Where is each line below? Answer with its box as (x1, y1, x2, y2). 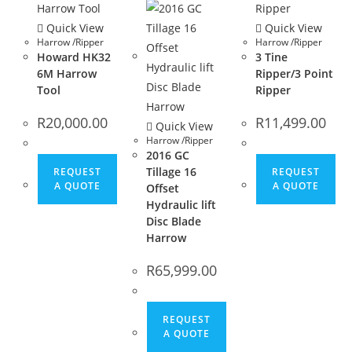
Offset (145, 180, 179, 196)
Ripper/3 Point (255, 65, 333, 81)
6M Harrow (37, 65, 97, 81)
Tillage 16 (145, 163, 196, 179)
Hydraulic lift (145, 196, 216, 212)
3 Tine (255, 49, 288, 64)
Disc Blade (145, 213, 201, 229)
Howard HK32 (37, 49, 112, 64)
